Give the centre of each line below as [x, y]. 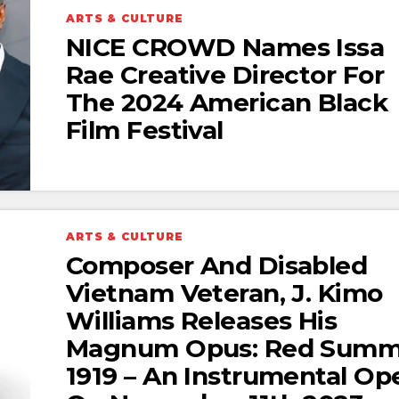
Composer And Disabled [217, 265]
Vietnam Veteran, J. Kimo [224, 293]
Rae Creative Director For [225, 75]
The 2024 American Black [227, 103]
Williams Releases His [202, 320]
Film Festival [145, 130]
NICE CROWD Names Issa [225, 48]
